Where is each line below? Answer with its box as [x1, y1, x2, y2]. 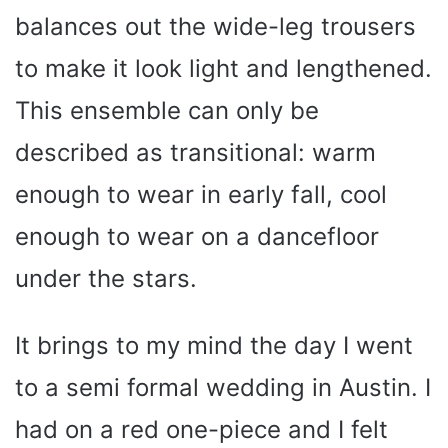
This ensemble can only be [15, 95, 319, 125]
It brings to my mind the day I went [15, 330, 413, 360]
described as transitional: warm [15, 137, 376, 167]
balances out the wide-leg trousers [15, 11, 416, 41]
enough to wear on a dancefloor [15, 221, 379, 251]
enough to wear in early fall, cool [15, 179, 387, 209]
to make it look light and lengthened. [15, 53, 432, 83]
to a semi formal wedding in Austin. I [15, 372, 431, 402]
